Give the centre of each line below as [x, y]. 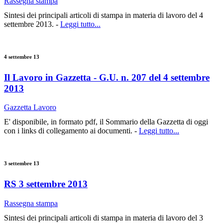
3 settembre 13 [22, 164]
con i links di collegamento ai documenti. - [71, 131]
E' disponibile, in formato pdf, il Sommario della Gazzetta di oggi [106, 122]
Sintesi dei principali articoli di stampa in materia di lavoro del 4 [104, 15]
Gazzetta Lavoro [30, 108]
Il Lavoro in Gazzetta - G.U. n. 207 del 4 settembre [107, 77]
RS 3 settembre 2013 [46, 184]
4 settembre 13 [22, 56]
